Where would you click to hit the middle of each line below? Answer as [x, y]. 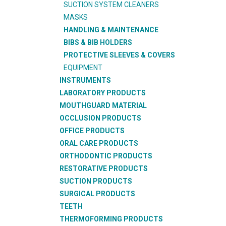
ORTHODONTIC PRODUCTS [106, 156]
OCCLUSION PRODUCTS [100, 118]
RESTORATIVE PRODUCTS [104, 168]
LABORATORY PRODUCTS [103, 93]
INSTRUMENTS [85, 80]
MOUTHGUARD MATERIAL [103, 105]
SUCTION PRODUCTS [96, 181]
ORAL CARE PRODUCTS [99, 143]
